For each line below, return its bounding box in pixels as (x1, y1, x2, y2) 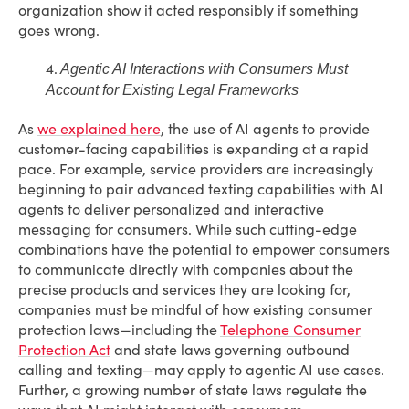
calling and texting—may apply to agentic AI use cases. (18, 361, 384, 379)
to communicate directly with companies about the (18, 260, 353, 278)
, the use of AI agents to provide (161, 120, 370, 138)
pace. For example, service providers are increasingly (18, 160, 373, 178)
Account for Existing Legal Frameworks (46, 82, 299, 98)
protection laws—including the (18, 320, 220, 339)
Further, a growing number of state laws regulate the (18, 381, 367, 399)
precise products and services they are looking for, (18, 280, 351, 299)
